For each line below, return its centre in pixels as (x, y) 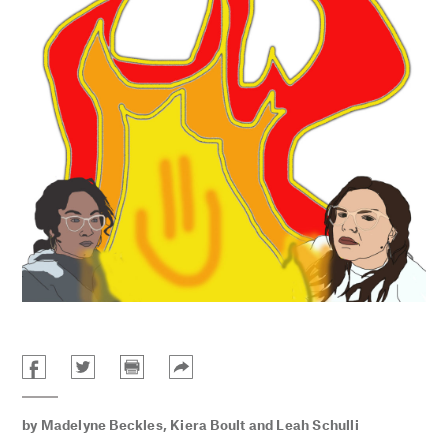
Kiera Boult (208, 424)
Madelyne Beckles (101, 424)
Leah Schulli (317, 424)
